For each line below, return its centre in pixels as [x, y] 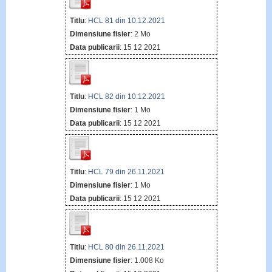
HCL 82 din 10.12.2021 [126, 96]
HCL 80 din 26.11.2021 [126, 247]
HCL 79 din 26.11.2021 [126, 172]
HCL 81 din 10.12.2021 [126, 21]
